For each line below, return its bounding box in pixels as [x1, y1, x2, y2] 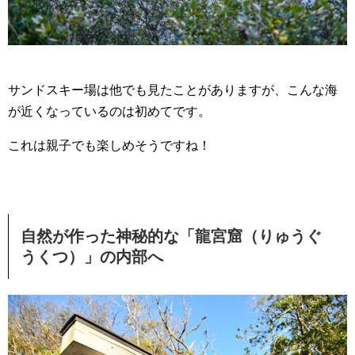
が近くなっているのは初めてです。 [8, 105, 211, 119]
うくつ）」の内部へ [21, 248, 163, 266]
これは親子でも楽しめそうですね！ [8, 139, 211, 153]
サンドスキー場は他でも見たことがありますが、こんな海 [8, 83, 338, 97]
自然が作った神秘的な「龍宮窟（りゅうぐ [21, 227, 322, 246]
